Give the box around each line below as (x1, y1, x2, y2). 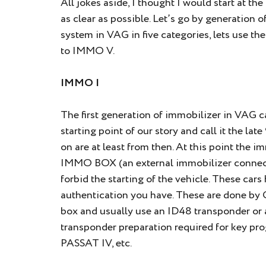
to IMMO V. (61, 43, 115, 59)
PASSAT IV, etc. (61, 236, 132, 251)
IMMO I (61, 75, 99, 91)
